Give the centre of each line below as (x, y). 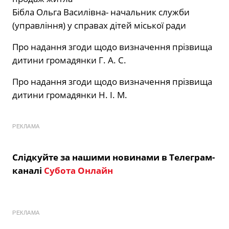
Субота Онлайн (78, 171)
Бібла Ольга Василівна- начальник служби (101, 12)
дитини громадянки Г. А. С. (69, 60)
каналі (28, 171)
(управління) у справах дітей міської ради (99, 26)
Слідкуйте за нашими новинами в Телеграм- (113, 157)
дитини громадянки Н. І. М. (70, 95)
